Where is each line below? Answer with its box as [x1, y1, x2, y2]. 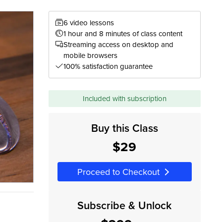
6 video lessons [63, 17, 114, 28]
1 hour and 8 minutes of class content [63, 28, 182, 39]
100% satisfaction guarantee [63, 61, 153, 72]
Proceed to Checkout [77, 165, 160, 178]
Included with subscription [82, 93, 166, 104]
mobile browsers [63, 50, 117, 61]
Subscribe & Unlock [77, 197, 172, 213]
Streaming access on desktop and [63, 39, 173, 50]
